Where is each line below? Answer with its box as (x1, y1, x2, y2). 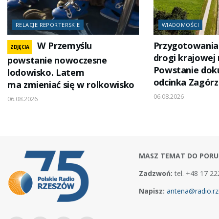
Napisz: (138, 186, 167, 196)
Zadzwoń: (138, 168, 173, 178)
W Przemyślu (37, 39, 92, 51)
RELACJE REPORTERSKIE (16, 21, 80, 28)
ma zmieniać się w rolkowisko (7, 78, 134, 90)
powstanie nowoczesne (7, 54, 107, 66)
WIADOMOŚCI (161, 21, 199, 28)
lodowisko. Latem (7, 66, 85, 78)
